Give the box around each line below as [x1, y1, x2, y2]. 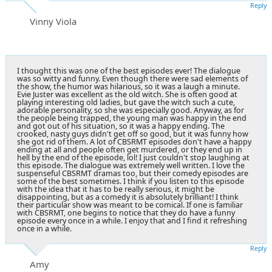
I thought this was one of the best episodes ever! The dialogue [17, 65, 240, 76]
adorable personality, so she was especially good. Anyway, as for [17, 104, 244, 115]
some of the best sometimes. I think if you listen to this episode [17, 175, 244, 186]
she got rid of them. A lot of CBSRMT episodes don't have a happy [17, 136, 251, 147]
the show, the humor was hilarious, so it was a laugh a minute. [17, 81, 240, 92]
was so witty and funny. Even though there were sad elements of [17, 73, 248, 84]
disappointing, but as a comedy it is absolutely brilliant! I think [17, 191, 239, 202]
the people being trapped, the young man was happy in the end [17, 112, 246, 123]
